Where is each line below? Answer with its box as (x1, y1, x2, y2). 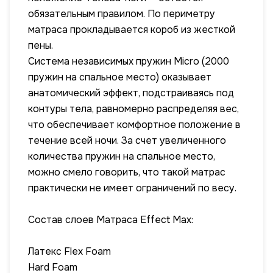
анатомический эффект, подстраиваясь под (28, 86, 234, 99)
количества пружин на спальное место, (28, 149, 215, 163)
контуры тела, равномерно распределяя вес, (28, 102, 239, 115)
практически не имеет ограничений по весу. (28, 181, 236, 194)
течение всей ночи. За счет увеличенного (28, 133, 226, 147)
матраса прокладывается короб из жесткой (28, 23, 235, 36)
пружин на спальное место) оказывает (28, 70, 211, 83)
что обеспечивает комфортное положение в (28, 118, 241, 131)
